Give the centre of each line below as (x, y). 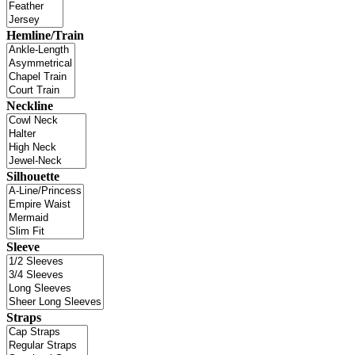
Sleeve (23, 246)
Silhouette (33, 176)
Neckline (30, 105)
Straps (24, 317)
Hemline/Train (45, 35)
